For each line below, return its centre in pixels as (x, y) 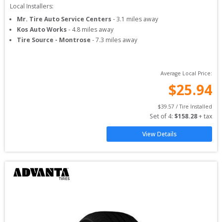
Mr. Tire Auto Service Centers (64, 19)
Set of (159, 116)
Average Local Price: (186, 73)
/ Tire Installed (193, 107)
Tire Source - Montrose (54, 40)
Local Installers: (32, 6)
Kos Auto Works (42, 29)
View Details (159, 134)
